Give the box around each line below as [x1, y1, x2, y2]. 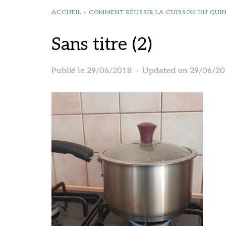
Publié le [51, 66, 87, 76]
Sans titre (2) [51, 34, 152, 55]
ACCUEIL [51, 9, 81, 16]
